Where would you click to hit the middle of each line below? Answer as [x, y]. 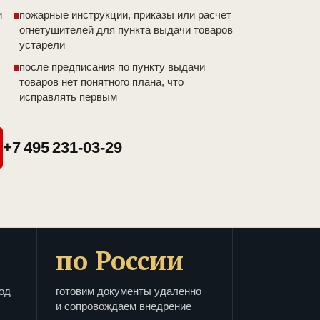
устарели [42, 45]
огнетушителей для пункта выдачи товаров [126, 30]
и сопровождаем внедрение [124, 306]
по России [120, 261]
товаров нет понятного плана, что [101, 82]
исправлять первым [68, 97]
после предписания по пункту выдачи [112, 67]
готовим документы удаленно [129, 291]
